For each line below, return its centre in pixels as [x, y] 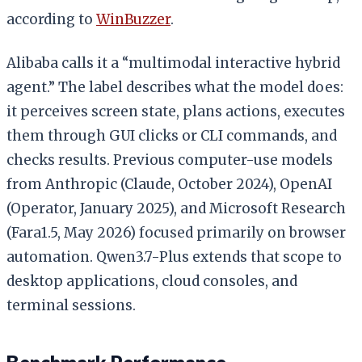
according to [51, 19]
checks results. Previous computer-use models [170, 160]
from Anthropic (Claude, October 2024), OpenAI [169, 184]
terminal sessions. [71, 305]
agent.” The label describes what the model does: [175, 87]
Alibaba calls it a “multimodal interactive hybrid [173, 63]
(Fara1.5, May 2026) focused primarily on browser [176, 232]
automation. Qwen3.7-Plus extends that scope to [174, 257]
